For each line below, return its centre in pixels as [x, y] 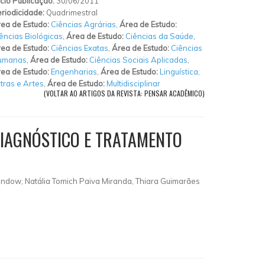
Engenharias [74, 71]
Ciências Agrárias [83, 24]
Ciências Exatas [80, 48]
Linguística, [180, 71]
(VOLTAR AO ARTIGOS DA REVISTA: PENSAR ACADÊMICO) [124, 93]
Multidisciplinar [133, 83]
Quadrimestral [72, 12]
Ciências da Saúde [159, 36]
